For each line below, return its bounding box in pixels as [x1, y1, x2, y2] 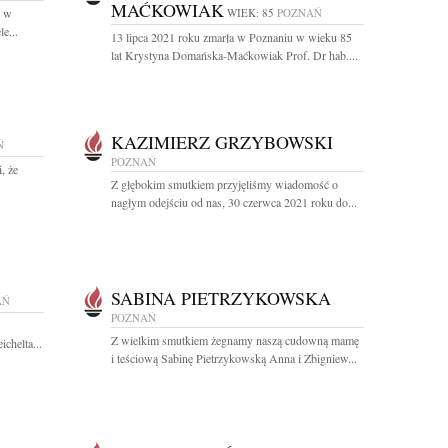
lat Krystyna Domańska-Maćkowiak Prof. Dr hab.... [111, 47, 358, 63]
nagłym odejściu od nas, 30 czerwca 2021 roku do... [111, 194, 357, 210]
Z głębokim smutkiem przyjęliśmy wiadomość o [111, 176, 338, 192]
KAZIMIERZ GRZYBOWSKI [111, 130, 333, 154]
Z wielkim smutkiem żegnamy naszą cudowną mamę [111, 332, 359, 348]
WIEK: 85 [227, 5, 274, 20]
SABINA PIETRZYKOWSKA [111, 286, 331, 310]
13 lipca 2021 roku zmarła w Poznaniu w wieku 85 [111, 29, 352, 45]
